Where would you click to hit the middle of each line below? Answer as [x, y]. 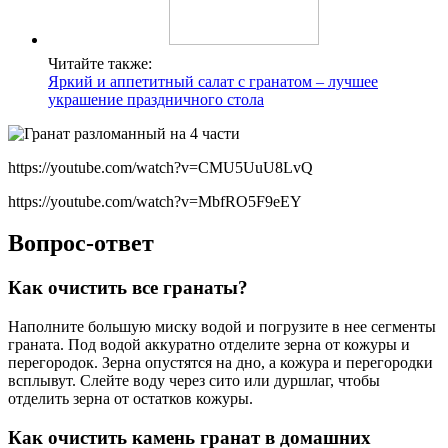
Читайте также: [100, 63]
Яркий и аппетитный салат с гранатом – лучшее [213, 81]
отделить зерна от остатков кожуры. [130, 399]
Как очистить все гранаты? [128, 288]
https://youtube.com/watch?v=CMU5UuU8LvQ [160, 167]
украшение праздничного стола [156, 99]
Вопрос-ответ [81, 243]
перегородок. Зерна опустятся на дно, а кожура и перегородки [220, 363]
